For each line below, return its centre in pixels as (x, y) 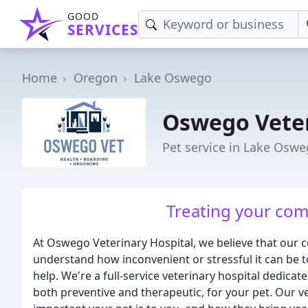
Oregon (96, 78)
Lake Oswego (173, 78)
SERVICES (103, 30)
